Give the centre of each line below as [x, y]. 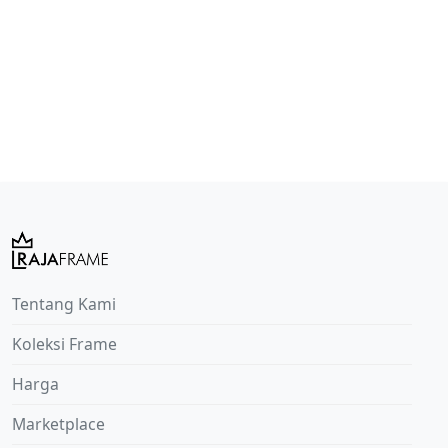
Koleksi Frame [64, 344]
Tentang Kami [64, 304]
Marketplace [58, 424]
